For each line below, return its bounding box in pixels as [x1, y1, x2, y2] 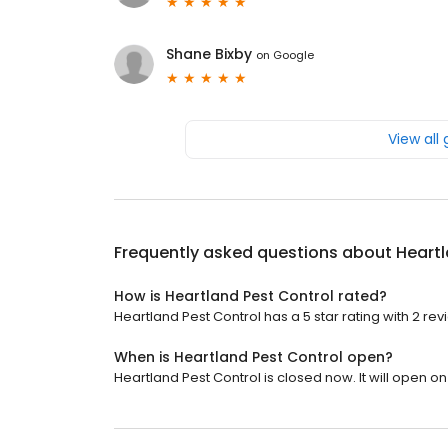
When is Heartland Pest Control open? [114, 347, 393, 368]
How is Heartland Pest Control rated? [114, 286, 387, 307]
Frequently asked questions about [114, 241, 396, 265]
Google [273, 46, 314, 63]
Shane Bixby [166, 44, 252, 65]
